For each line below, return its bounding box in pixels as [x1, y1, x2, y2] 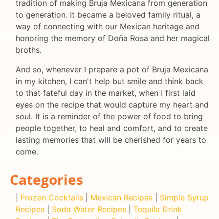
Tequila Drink [133, 204, 182, 214]
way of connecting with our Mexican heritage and [16, 22, 199, 32]
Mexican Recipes [90, 192, 153, 202]
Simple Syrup [160, 192, 209, 202]
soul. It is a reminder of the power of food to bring [16, 111, 203, 122]
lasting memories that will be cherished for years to [16, 135, 206, 145]
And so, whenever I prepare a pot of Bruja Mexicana [16, 65, 208, 75]
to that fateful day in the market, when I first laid [16, 88, 196, 98]
